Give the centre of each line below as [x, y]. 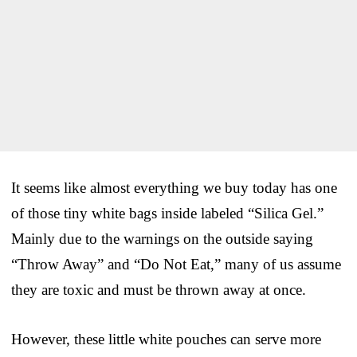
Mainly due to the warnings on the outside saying [162, 238]
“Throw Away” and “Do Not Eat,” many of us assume [176, 264]
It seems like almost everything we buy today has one [174, 187]
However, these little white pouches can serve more [166, 339]
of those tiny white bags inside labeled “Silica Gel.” [167, 213]
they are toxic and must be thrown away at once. [159, 289]
